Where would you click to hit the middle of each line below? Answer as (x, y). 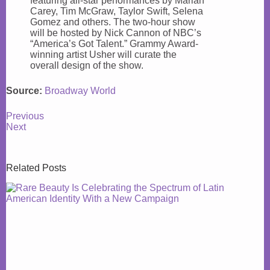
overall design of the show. (87, 65)
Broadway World (80, 91)
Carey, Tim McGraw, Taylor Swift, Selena (117, 11)
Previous (25, 116)
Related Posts (36, 168)
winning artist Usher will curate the (103, 55)
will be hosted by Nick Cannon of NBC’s (116, 33)
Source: (24, 91)
